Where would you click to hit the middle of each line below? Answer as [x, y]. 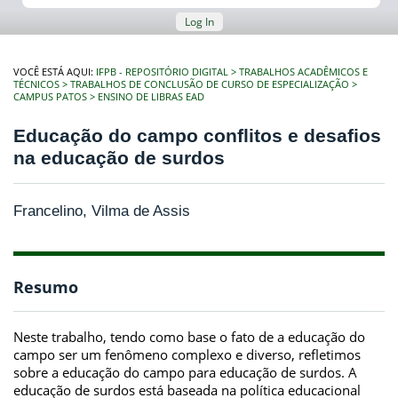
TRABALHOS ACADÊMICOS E [303, 72]
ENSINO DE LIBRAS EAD [151, 97]
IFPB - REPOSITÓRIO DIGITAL [162, 72]
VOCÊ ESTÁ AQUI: [55, 72]
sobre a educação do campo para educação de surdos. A [185, 372]
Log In [199, 22]
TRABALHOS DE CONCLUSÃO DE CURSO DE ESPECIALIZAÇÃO [210, 84]
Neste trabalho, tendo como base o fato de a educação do [189, 336]
